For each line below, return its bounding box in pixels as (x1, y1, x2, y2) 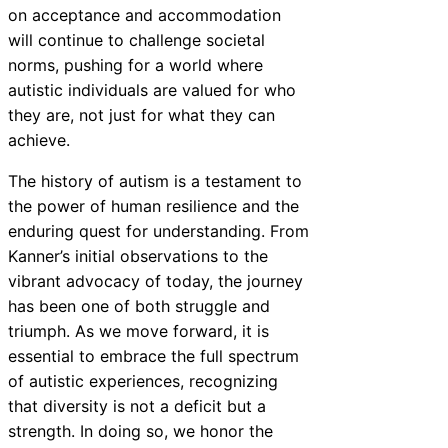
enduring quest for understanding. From (8, 220, 309, 241)
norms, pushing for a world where (8, 54, 263, 75)
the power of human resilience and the (8, 195, 299, 216)
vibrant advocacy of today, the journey (8, 270, 303, 291)
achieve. (8, 129, 70, 150)
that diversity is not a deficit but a (8, 395, 266, 416)
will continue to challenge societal (8, 29, 265, 50)
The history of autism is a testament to (8, 170, 302, 191)
